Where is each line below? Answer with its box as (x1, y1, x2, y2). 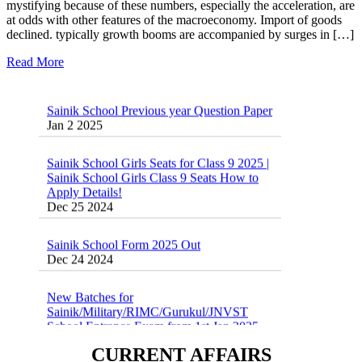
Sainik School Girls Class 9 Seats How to (47, 158, 259, 172)
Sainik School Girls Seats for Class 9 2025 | (47, 143, 269, 158)
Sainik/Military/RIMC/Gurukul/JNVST (47, 292, 248, 306)
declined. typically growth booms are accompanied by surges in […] (6, 27, 354, 42)
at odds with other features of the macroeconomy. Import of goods (6, 13, 342, 27)
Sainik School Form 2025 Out (47, 225, 200, 239)
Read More (6, 55, 64, 69)
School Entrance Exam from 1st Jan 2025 (47, 306, 259, 321)
